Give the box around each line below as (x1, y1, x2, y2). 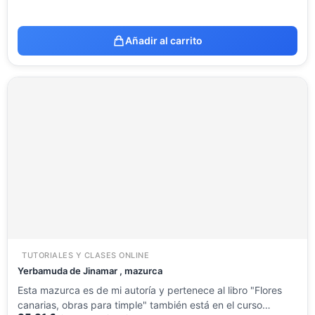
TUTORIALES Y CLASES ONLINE (22, 250, 149, 261)
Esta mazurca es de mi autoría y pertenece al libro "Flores (18, 284, 282, 297)
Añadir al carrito (125, 34, 202, 47)
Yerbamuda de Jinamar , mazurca (18, 265, 162, 277)
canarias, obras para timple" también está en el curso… (18, 299, 271, 311)
